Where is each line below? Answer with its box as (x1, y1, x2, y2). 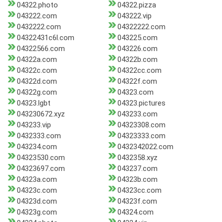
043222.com (17, 11, 57, 21)
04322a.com (17, 55, 57, 64)
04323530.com (17, 153, 65, 163)
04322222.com (117, 22, 166, 32)
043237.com (117, 164, 158, 173)
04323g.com (17, 208, 57, 217)
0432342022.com (117, 142, 173, 152)
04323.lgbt (17, 99, 51, 108)
